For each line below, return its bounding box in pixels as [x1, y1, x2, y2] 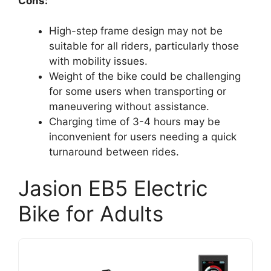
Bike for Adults [18, 200, 163, 226]
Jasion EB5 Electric [18, 175, 208, 201]
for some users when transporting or [49, 85, 226, 98]
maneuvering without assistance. [49, 100, 209, 113]
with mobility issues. [49, 55, 148, 68]
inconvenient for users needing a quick [49, 131, 237, 143]
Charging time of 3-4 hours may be [49, 116, 220, 128]
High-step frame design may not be [49, 25, 223, 38]
